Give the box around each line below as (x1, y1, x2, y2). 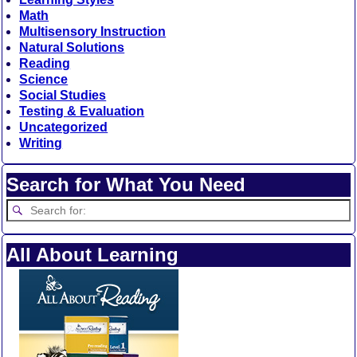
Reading (19, 57, 71, 71)
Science (19, 73, 69, 87)
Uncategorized (19, 120, 108, 135)
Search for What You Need (6, 174, 246, 196)
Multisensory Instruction (19, 25, 167, 39)
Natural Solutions (19, 41, 125, 55)
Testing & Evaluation (19, 104, 145, 119)
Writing (19, 136, 63, 151)
